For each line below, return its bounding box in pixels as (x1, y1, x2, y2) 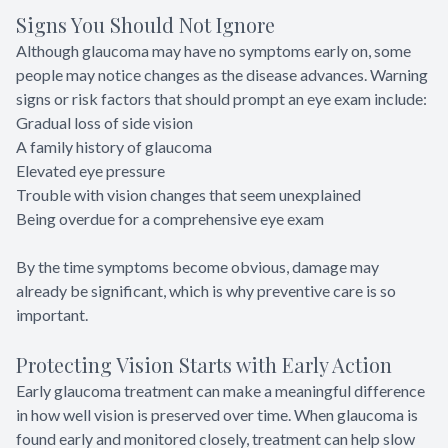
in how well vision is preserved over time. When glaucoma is (16, 405, 418, 425)
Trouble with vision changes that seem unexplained (16, 185, 361, 205)
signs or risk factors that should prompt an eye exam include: (16, 89, 427, 109)
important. (16, 305, 88, 325)
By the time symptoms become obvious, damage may (16, 257, 379, 277)
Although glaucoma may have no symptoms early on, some (16, 41, 411, 61)
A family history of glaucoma (16, 137, 212, 157)
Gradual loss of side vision (16, 113, 193, 133)
